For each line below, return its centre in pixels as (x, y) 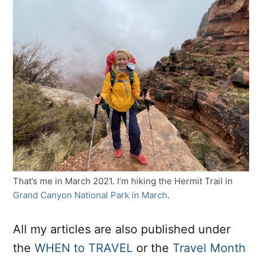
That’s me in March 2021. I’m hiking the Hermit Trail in (123, 181)
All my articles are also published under (122, 229)
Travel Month (209, 248)
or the (153, 248)
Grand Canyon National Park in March (90, 195)
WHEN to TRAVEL (84, 248)
